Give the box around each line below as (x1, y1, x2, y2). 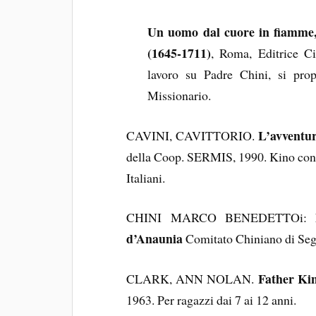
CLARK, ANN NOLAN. (126, 270, 255, 288)
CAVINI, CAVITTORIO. (126, 126, 259, 144)
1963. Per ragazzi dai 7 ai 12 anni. (126, 291, 297, 309)
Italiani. (126, 169, 166, 186)
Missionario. (147, 86, 212, 104)
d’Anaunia (126, 229, 183, 248)
